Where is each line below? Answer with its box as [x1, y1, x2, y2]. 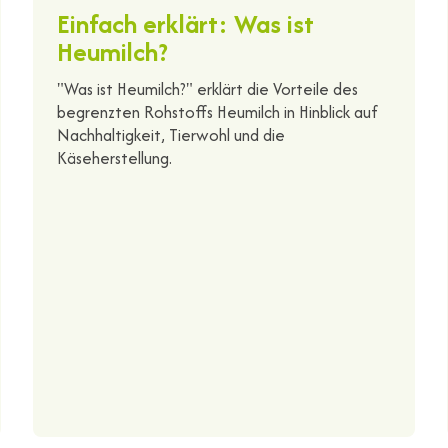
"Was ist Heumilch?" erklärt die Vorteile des [57, 76, 359, 101]
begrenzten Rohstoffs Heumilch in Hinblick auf [57, 99, 379, 124]
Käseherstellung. [57, 145, 173, 170]
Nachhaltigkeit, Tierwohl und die [57, 122, 286, 147]
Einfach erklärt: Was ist [57, 4, 315, 42]
